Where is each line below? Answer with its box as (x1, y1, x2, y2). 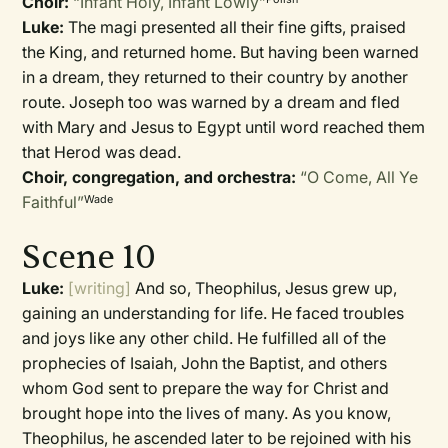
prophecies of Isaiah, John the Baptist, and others (22, 353, 388, 373)
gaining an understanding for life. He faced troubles (22, 303, 405, 323)
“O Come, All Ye (300, 167, 419, 187)
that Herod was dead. (22, 142, 182, 162)
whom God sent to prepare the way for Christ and (22, 378, 390, 398)
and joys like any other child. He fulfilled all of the (22, 328, 387, 348)
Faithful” (22, 192, 85, 212)
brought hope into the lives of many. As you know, (22, 403, 392, 423)
